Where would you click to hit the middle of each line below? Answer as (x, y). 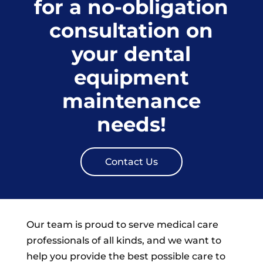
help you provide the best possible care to (126, 256)
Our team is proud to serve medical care (122, 224)
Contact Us (131, 161)
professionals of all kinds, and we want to (124, 240)
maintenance (131, 101)
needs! (131, 124)
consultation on (131, 30)
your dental (131, 54)
